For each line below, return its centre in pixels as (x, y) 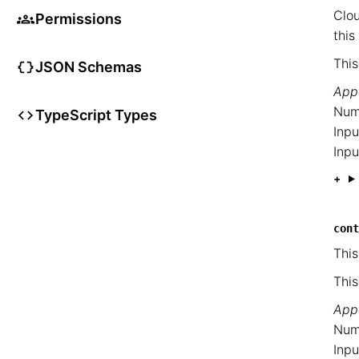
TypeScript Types (96, 115)
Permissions (79, 19)
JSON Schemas (89, 67)
